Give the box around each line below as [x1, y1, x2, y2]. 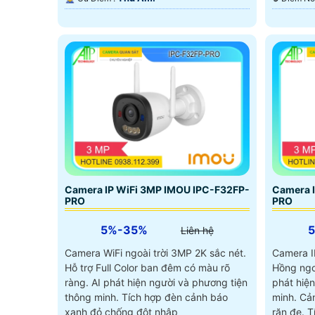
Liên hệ [180, 224, 214, 237]
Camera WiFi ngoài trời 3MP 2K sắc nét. [65, 247, 246, 259]
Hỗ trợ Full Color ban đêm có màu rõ [65, 262, 230, 274]
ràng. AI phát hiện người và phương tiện [65, 276, 247, 289]
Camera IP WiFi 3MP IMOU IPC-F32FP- [65, 184, 250, 196]
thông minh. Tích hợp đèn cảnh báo [65, 291, 228, 304]
